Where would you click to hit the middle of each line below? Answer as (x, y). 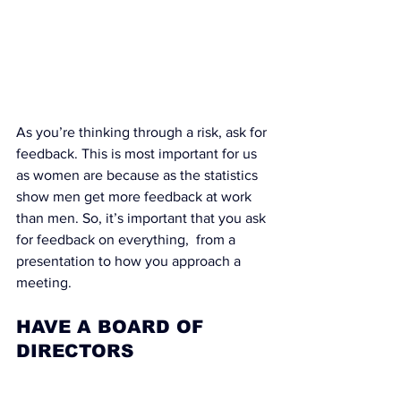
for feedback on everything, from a (128, 239)
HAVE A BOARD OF (113, 326)
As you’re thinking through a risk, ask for (143, 132)
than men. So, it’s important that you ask (143, 218)
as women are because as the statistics (139, 175)
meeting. (44, 282)
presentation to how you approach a (130, 260)
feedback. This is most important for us (138, 153)
